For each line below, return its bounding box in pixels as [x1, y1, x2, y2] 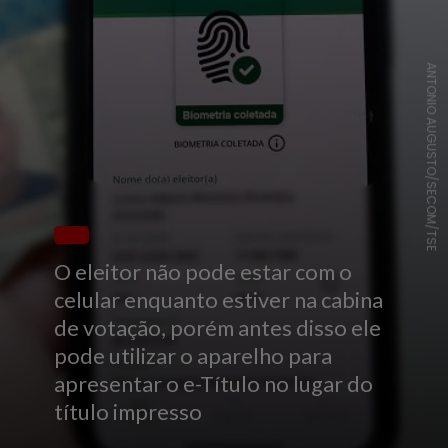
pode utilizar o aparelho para [54, 342, 333, 369]
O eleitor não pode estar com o [54, 258, 353, 285]
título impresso [54, 398, 203, 425]
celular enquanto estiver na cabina [54, 286, 384, 313]
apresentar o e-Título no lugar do [54, 370, 374, 397]
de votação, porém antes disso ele [54, 314, 382, 341]
